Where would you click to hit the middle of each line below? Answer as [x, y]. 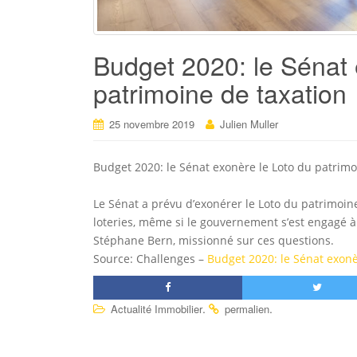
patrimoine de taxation [220, 93]
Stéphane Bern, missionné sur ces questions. [214, 241]
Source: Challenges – [150, 259]
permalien [247, 309]
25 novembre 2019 [152, 124]
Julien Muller [249, 124]
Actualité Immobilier [157, 309]
